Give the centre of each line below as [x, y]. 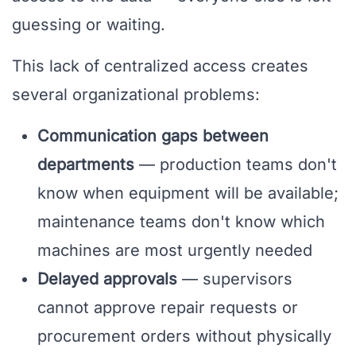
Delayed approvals [107, 279]
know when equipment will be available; [188, 193]
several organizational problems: [136, 95]
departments [86, 165]
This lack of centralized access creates [160, 66]
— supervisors [235, 279]
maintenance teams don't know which [181, 222]
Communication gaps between [153, 136]
